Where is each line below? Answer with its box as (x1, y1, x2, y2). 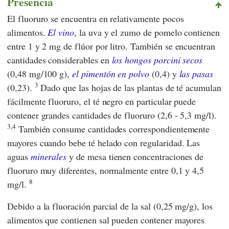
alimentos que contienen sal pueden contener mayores (7, 213, 205, 226)
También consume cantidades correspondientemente (15, 122, 210, 135)
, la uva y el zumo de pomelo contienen (74, 26, 220, 38)
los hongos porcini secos (111, 53, 203, 66)
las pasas (179, 67, 214, 80)
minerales (30, 150, 67, 163)
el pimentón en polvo (72, 67, 150, 80)
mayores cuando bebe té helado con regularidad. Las (7, 136, 200, 149)
